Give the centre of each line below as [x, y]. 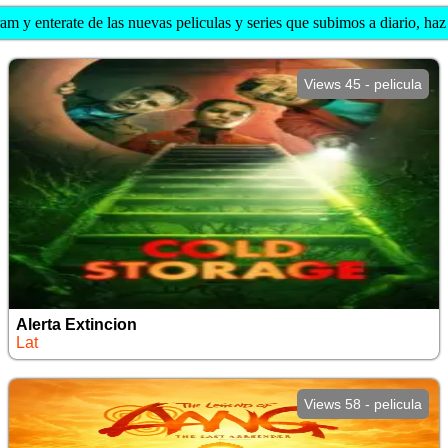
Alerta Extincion [76, 324]
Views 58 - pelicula [363, 404]
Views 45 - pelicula [363, 84]
